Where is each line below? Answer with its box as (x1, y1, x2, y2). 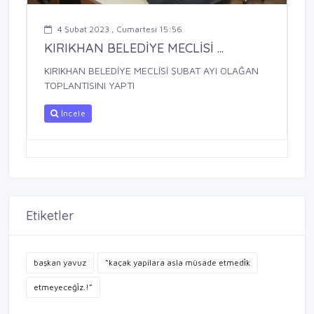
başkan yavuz (34, 257, 86, 268)
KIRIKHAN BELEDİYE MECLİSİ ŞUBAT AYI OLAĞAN (44, 64, 259, 77)
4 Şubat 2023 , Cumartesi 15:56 (57, 24, 182, 35)
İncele (58, 108, 86, 119)
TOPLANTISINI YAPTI (44, 79, 135, 92)
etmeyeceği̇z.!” (34, 282, 93, 293)
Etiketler (26, 207, 74, 224)
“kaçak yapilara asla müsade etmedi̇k (105, 257, 250, 268)
